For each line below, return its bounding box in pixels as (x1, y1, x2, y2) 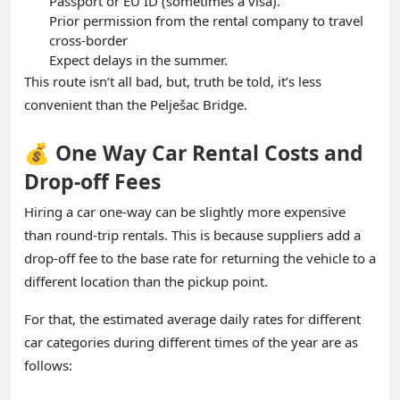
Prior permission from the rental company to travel (49, 11, 363, 29)
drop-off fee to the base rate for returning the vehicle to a (24, 248, 376, 267)
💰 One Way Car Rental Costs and (24, 137, 363, 167)
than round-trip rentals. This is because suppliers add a (24, 225, 361, 244)
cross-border (49, 30, 128, 49)
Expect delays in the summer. (49, 50, 228, 69)
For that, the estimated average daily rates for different (24, 309, 361, 328)
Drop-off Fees (24, 166, 161, 196)
